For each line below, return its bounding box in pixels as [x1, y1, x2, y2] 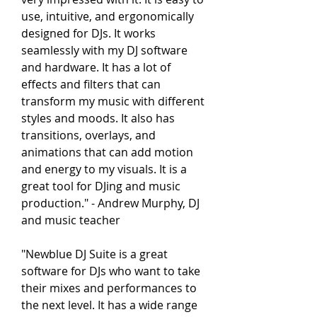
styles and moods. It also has [21, 110, 175, 126]
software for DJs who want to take [21, 263, 200, 279]
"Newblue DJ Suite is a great [21, 246, 168, 262]
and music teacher [21, 212, 120, 228]
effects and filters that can [21, 76, 161, 92]
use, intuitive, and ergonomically [21, 8, 194, 24]
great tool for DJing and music [21, 178, 180, 194]
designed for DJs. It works [21, 25, 156, 41]
